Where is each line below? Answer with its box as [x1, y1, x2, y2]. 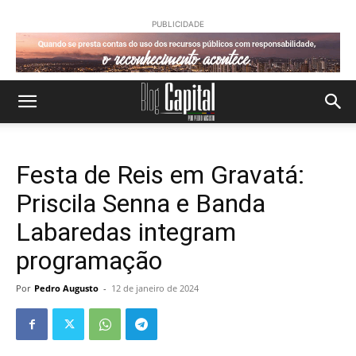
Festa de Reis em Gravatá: [16, 160, 304, 190]
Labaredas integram [16, 217, 236, 247]
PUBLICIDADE [152, 19, 204, 29]
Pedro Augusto [34, 282, 99, 294]
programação [16, 246, 162, 276]
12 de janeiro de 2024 [111, 282, 199, 294]
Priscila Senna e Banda [16, 188, 265, 219]
